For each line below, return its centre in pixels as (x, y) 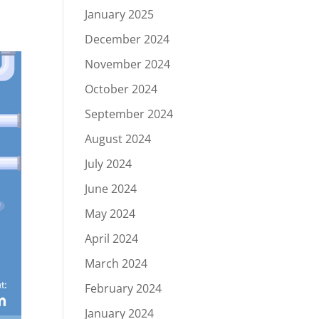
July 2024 (109, 164)
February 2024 (124, 288)
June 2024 (111, 189)
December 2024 (127, 39)
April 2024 (112, 239)
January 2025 (120, 14)
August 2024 (118, 139)
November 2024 (128, 64)
